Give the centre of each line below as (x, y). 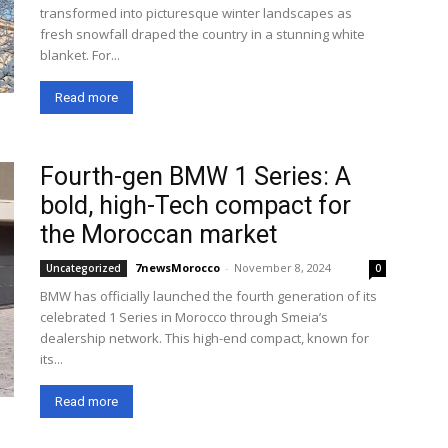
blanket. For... (80, 55)
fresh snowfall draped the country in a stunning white (202, 34)
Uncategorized (83, 268)
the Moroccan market (158, 234)
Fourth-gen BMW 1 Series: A (195, 176)
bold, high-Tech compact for (195, 205)
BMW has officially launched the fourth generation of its (208, 296)
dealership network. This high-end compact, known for (204, 338)
